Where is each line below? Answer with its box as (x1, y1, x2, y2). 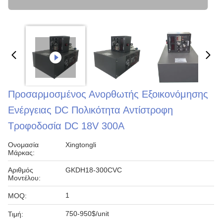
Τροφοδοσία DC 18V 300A (8, 120, 124, 131)
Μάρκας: (8, 149, 35, 157)
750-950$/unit (65, 210, 109, 218)
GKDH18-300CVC (65, 166, 122, 174)
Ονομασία (8, 141, 39, 149)
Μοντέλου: (8, 174, 41, 182)
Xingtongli (65, 141, 96, 149)
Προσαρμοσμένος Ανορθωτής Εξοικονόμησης (8, 89, 208, 100)
